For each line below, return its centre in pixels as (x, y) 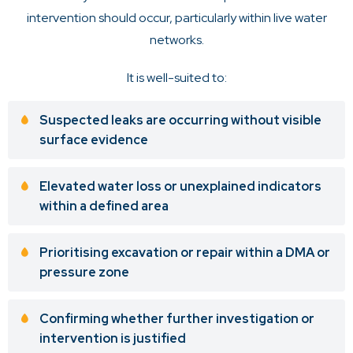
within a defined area (104, 206)
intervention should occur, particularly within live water (176, 18)
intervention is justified (113, 339)
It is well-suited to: (176, 78)
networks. (176, 40)
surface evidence (94, 140)
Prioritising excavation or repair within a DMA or (185, 253)
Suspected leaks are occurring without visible (180, 121)
